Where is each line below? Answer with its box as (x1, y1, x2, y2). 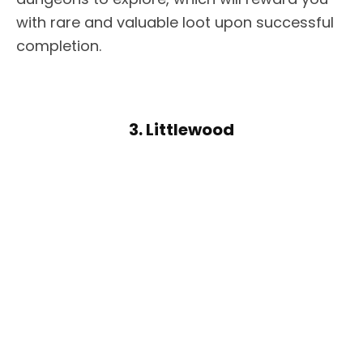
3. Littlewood (129, 118, 234, 142)
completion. (16, 36, 101, 57)
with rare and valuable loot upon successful (16, 12, 334, 33)
